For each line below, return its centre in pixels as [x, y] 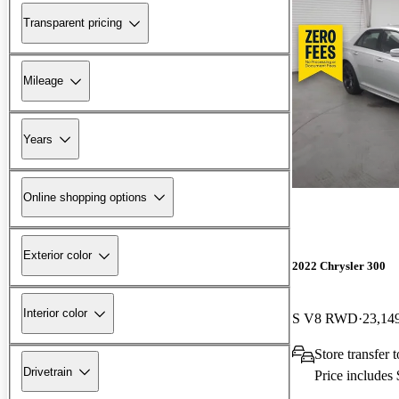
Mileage [43, 81]
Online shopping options [85, 197]
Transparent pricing [73, 23]
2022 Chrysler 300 [339, 265]
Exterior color [57, 256]
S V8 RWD [325, 318]
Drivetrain [48, 371]
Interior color [55, 313]
